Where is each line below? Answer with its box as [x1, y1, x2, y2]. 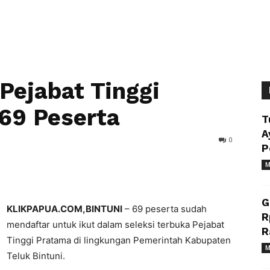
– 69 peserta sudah [122, 203, 207, 215]
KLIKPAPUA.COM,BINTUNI [7, 203, 122, 215]
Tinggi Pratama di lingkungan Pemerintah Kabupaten [7, 234, 231, 246]
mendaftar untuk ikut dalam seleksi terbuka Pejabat [7, 219, 224, 230]
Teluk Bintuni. [7, 250, 65, 262]
